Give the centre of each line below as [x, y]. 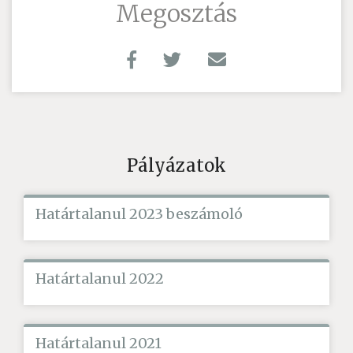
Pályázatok [176, 165]
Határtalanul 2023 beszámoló [139, 214]
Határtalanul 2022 [100, 278]
